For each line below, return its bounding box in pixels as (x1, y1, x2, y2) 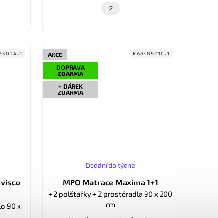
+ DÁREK (58, 82, 83, 91)
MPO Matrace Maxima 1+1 (62, 177, 158, 187)
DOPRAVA (56, 63, 85, 71)
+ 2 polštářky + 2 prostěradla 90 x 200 (48, 189, 172, 199)
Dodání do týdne (85, 161, 135, 170)
